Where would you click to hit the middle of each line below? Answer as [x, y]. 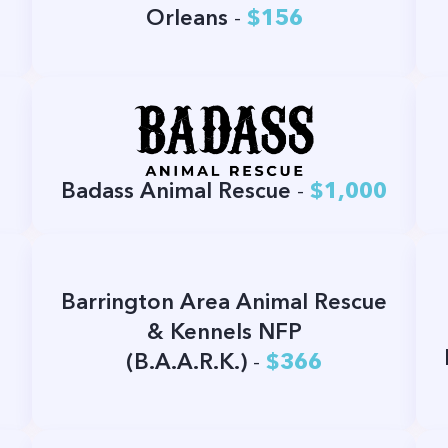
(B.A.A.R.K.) [186, 362]
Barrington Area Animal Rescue [224, 302]
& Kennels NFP [224, 332]
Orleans [186, 17]
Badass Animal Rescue [176, 191]
